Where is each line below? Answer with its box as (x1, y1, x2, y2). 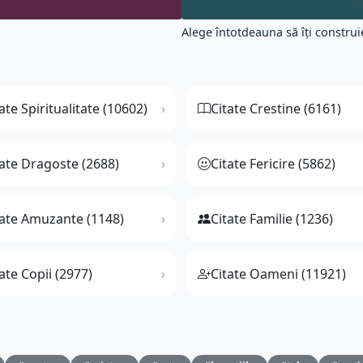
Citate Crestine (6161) (211, 100, 341, 118)
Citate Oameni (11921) (211, 265, 346, 284)
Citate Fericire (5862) (211, 155, 335, 173)
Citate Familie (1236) (211, 210, 333, 228)
